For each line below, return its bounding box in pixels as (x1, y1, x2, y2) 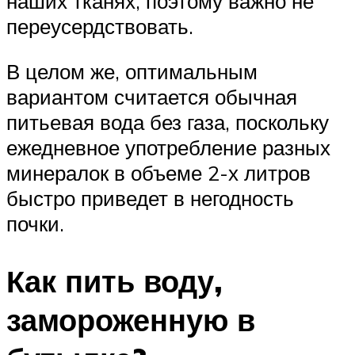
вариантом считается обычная (6, 84, 297, 110)
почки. (6, 211, 64, 237)
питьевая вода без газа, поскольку (6, 109, 329, 136)
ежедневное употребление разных (6, 135, 330, 161)
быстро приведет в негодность (6, 185, 294, 212)
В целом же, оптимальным (6, 59, 258, 85)
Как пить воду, (6, 261, 223, 301)
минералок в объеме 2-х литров (6, 160, 311, 186)
